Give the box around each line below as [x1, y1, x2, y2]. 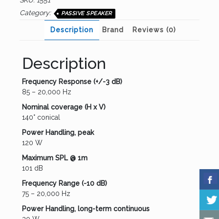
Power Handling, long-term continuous [22, 205, 150, 213]
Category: [20, 9, 53, 17]
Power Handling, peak [22, 129, 94, 137]
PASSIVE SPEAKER [61, 10, 112, 17]
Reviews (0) [132, 26, 176, 34]
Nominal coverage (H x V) [22, 103, 106, 111]
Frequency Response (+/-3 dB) [22, 78, 122, 86]
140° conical [22, 113, 60, 122]
